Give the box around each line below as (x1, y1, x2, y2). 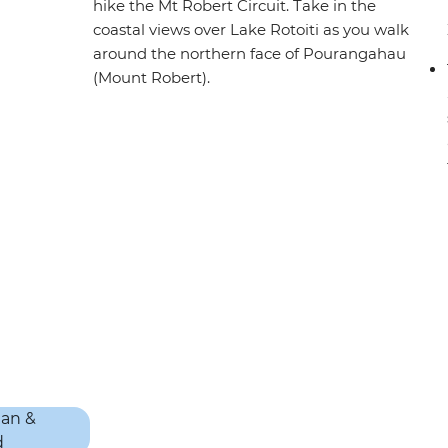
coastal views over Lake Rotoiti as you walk (93, 20, 410, 40)
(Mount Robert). (93, 68, 211, 88)
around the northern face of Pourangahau (93, 44, 407, 64)
